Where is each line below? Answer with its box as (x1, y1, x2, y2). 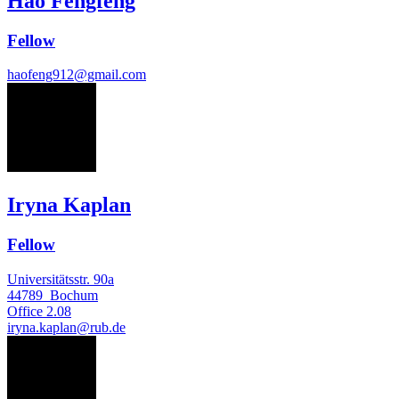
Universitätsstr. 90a (7, 271, 114, 287)
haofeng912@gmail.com (7, 67, 146, 83)
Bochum (50, 287, 98, 303)
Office (7, 303, 43, 319)
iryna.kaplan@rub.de (7, 319, 126, 335)
